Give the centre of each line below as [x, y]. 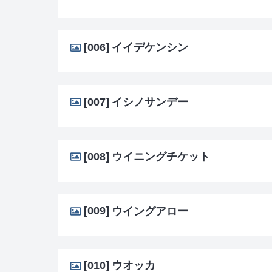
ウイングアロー [150, 211]
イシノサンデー [150, 102]
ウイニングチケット [161, 156]
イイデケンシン [150, 47]
